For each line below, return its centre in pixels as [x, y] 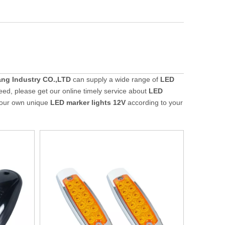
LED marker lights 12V [88, 102]
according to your [154, 102]
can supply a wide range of [116, 79]
